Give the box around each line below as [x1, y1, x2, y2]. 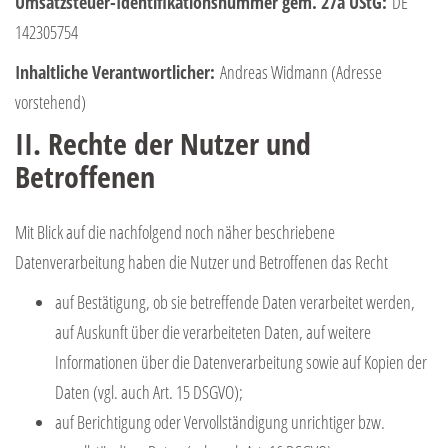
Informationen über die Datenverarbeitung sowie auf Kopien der [55, 349, 427, 374]
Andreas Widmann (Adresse [215, 59, 382, 84]
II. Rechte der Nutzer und [15, 122, 311, 164]
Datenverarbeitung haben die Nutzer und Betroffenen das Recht [15, 249, 388, 274]
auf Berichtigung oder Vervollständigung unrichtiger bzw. [55, 409, 385, 434]
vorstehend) [15, 89, 86, 114]
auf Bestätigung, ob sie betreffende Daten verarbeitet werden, [55, 289, 415, 314]
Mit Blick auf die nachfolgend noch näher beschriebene [15, 219, 335, 244]
